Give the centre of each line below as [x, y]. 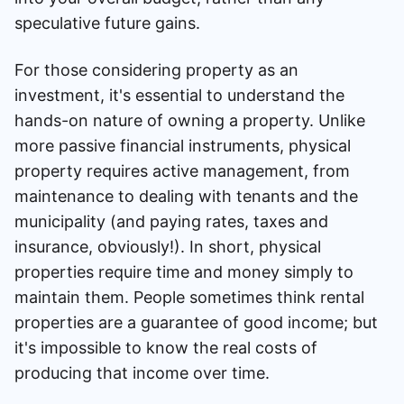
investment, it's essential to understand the [179, 95]
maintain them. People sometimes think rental [189, 297]
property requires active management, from [182, 171]
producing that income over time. [142, 373]
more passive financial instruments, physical [183, 146]
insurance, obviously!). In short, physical [168, 247]
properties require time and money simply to [184, 272]
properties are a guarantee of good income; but [196, 322]
